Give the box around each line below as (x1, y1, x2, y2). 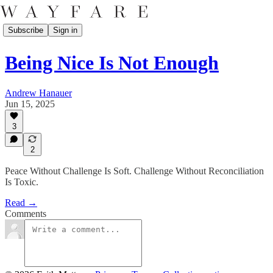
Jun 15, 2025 (5, 98, 55, 109)
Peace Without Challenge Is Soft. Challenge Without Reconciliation (5, 166, 264, 176)
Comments (5, 208, 46, 219)
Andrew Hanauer (5, 87, 72, 98)
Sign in (53, 25, 77, 35)
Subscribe (8, 25, 43, 35)
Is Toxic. (5, 177, 38, 187)
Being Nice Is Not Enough (5, 52, 219, 74)
